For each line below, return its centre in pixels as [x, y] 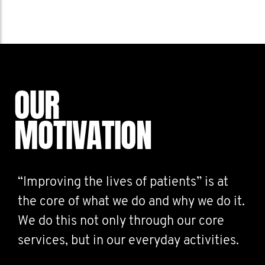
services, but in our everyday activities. [128, 241]
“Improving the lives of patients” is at [123, 182]
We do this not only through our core [121, 222]
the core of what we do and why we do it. [131, 202]
